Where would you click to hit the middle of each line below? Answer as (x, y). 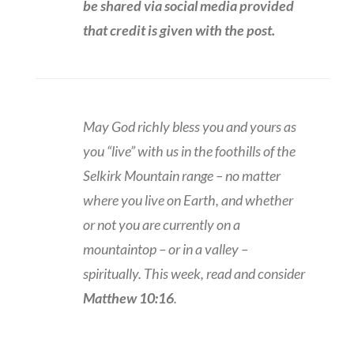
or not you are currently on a (161, 224)
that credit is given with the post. (179, 30)
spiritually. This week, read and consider (194, 273)
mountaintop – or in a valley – (165, 249)
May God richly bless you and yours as (189, 126)
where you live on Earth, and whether (188, 200)
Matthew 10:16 (128, 298)
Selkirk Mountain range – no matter (181, 175)
